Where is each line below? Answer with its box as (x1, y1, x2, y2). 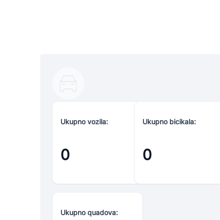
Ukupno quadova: (60, 208, 118, 217)
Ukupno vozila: (60, 117, 108, 126)
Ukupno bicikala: (142, 117, 196, 126)
